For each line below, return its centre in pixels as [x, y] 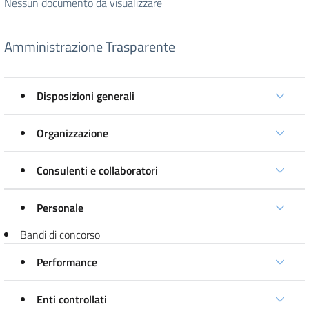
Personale [60, 208]
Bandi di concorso [60, 235]
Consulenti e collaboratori [97, 170]
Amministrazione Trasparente [90, 47]
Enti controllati [72, 299]
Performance [67, 262]
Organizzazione [72, 133]
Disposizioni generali [86, 96]
